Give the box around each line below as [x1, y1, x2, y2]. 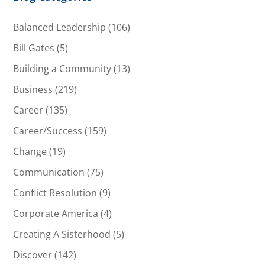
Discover [13, 248, 53, 262]
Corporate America [13, 207, 99, 221]
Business [13, 83, 53, 96]
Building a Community [13, 62, 112, 76]
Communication [13, 166, 85, 179]
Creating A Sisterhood [13, 228, 111, 241]
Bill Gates [13, 41, 55, 55]
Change [13, 145, 47, 159]
